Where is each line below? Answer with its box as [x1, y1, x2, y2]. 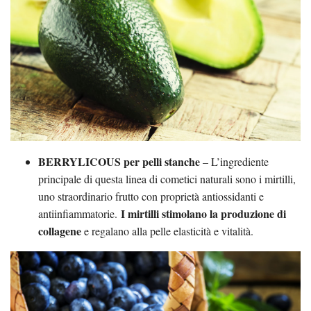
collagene [38, 222, 81, 239]
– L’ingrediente [203, 153, 269, 169]
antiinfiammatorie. [38, 205, 121, 221]
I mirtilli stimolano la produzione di [121, 205, 286, 221]
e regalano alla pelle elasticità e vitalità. [81, 223, 253, 238]
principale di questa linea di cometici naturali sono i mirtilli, [38, 171, 296, 186]
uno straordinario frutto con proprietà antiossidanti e [38, 188, 264, 203]
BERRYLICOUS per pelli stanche [38, 153, 203, 169]
